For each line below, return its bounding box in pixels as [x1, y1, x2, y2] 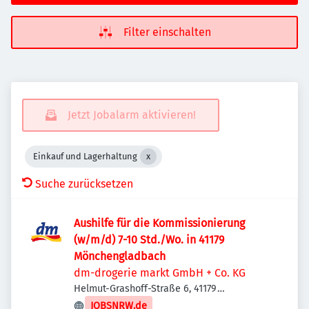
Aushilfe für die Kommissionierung [74, 217, 245, 230]
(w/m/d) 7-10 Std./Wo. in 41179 [74, 233, 225, 246]
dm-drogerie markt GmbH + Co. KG [74, 266, 246, 279]
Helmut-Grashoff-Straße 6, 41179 [74, 283, 217, 295]
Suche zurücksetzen [35, 177, 133, 190]
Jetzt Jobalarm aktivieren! [68, 108, 196, 121]
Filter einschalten [123, 26, 211, 39]
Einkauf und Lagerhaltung [33, 151, 137, 161]
